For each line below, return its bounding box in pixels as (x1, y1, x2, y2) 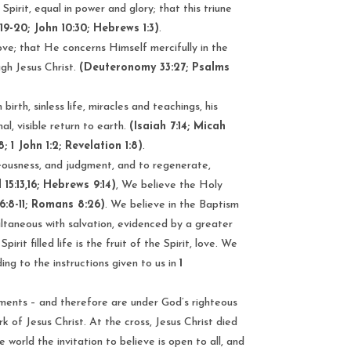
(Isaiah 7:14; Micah (129, 120, 226, 132)
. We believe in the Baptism (105, 198, 240, 211)
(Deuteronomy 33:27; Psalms (79, 61, 230, 74)
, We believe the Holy (116, 179, 223, 191)
